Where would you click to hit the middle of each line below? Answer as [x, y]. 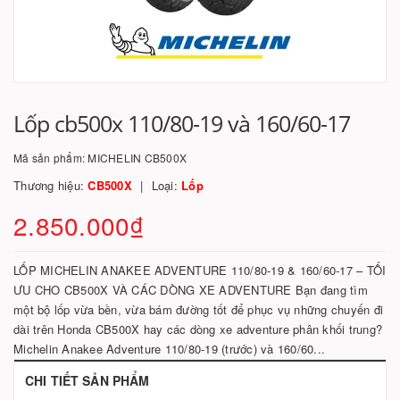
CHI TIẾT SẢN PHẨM [87, 380]
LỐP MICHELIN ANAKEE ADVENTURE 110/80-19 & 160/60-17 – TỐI [200, 270]
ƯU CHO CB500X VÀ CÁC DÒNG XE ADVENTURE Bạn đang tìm [191, 290]
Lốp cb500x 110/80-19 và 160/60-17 [182, 123]
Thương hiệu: [51, 185]
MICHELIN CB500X [137, 158]
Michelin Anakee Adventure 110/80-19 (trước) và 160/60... [169, 349]
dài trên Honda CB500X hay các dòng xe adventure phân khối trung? [198, 329]
